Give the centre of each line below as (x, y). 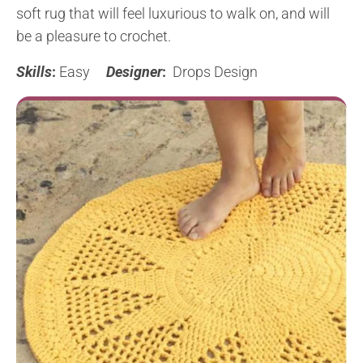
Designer (134, 72)
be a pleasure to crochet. (94, 36)
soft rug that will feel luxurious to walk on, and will (173, 14)
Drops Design (214, 72)
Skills (34, 72)
